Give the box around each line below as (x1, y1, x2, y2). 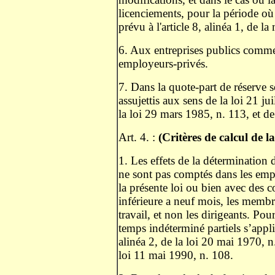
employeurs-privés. (118, 57, 211, 70)
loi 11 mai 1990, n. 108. (118, 249, 236, 261)
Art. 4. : (118, 131, 158, 144)
